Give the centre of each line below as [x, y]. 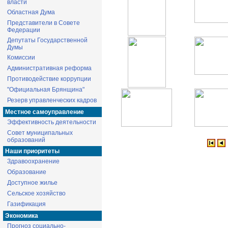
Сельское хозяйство [36, 193]
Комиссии [21, 58]
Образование [27, 172]
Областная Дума [31, 12]
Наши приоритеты [32, 151]
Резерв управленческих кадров [52, 100]
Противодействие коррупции [49, 79]
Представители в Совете [44, 23]
